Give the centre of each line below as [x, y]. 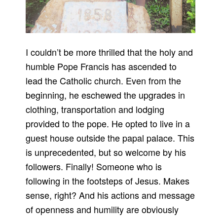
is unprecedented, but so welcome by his [106, 152]
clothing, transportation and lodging [95, 109]
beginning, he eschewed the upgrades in [106, 95]
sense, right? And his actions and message [110, 195]
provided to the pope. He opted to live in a [108, 124]
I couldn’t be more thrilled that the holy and [110, 52]
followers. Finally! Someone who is [94, 166]
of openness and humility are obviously [102, 209]
